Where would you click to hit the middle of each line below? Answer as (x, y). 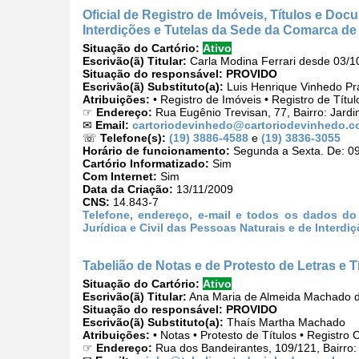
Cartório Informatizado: (146, 164)
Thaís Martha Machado (284, 323)
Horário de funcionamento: (156, 151)
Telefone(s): (133, 138)
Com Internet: (120, 177)
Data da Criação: (128, 190)
